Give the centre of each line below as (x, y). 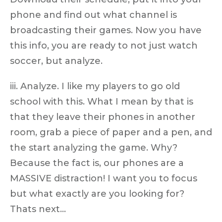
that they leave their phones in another (103, 117)
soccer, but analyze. (56, 61)
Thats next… (38, 209)
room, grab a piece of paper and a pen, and (111, 132)
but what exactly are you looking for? (97, 194)
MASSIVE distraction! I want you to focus (104, 178)
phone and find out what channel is (93, 15)
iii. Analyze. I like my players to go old (95, 86)
